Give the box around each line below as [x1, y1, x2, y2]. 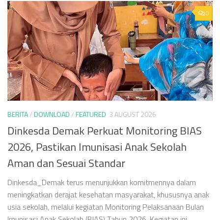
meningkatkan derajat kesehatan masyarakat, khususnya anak [7, 188, 209, 200]
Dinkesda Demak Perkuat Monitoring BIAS [7, 122, 202, 139]
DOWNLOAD [34, 109, 70, 120]
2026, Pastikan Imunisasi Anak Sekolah [7, 138, 187, 155]
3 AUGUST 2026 [109, 109, 156, 120]
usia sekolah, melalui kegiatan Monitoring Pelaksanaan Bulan [7, 200, 204, 213]
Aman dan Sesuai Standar [7, 154, 125, 171]
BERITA [7, 109, 28, 120]
